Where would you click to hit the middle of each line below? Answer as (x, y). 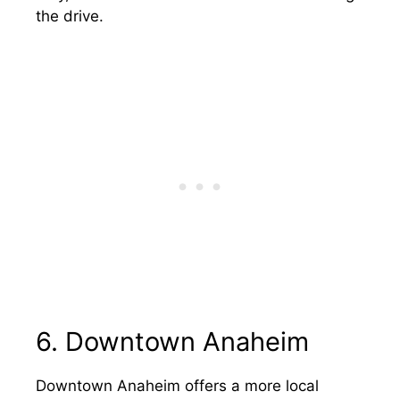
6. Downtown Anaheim (172, 342)
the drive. (70, 16)
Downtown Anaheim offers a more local (177, 386)
